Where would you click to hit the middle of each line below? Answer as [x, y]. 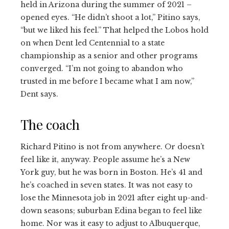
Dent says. [39, 94]
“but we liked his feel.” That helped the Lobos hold [114, 30]
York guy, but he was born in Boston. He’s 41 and [111, 172]
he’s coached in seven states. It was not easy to [107, 185]
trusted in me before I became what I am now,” [107, 81]
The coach [50, 124]
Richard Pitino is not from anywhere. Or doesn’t [112, 146]
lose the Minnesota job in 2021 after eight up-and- [114, 198]
